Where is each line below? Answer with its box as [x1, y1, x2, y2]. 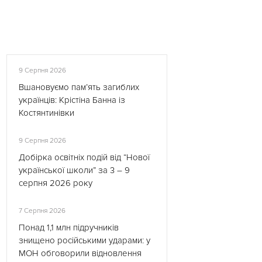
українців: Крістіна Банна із [19, 95, 125, 105]
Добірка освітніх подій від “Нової [19, 152, 150, 163]
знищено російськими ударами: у [19, 235, 150, 246]
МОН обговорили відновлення [19, 248, 142, 258]
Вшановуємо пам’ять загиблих [19, 82, 139, 92]
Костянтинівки [19, 108, 74, 118]
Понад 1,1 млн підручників [19, 222, 119, 233]
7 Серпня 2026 [19, 206, 65, 215]
